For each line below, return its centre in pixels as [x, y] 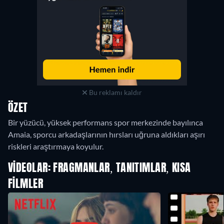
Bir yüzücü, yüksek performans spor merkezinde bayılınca [105, 122]
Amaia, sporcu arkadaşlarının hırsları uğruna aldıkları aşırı [106, 134]
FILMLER [26, 185]
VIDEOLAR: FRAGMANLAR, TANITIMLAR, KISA [99, 169]
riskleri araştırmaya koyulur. [56, 146]
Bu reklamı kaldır [114, 92]
